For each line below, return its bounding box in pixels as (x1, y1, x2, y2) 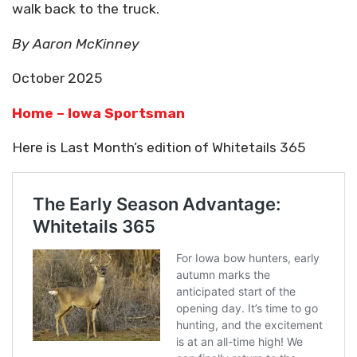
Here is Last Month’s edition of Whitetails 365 (12, 139, 305, 156)
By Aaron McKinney (12, 35, 143, 52)
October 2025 (12, 70, 102, 87)
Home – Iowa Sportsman (12, 104, 185, 121)
